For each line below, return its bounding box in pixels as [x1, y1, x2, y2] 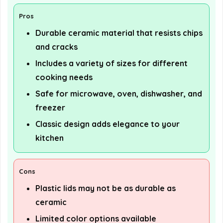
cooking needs [35, 72, 93, 82]
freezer [35, 102, 65, 112]
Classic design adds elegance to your [35, 118, 180, 129]
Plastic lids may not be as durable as [35, 183, 176, 193]
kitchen [35, 132, 64, 143]
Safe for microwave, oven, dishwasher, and [35, 88, 202, 99]
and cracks [35, 41, 78, 52]
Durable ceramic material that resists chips [35, 27, 203, 38]
